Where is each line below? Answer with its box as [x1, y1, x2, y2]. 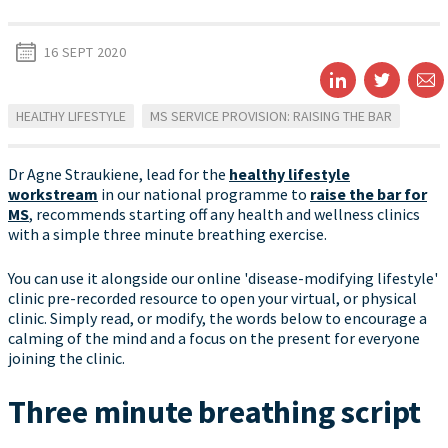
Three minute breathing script [8, 392, 422, 432]
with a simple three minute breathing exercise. [8, 224, 327, 244]
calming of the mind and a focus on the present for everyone [8, 328, 420, 348]
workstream [8, 184, 98, 204]
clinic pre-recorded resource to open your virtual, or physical [8, 288, 417, 308]
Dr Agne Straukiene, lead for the [8, 164, 229, 184]
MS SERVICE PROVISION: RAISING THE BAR [150, 107, 392, 125]
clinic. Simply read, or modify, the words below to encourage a [8, 308, 427, 328]
